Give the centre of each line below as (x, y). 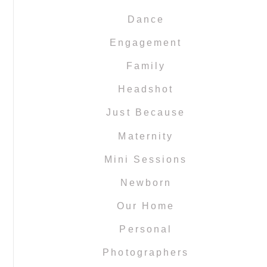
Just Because (146, 113)
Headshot (146, 89)
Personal (146, 229)
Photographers (146, 253)
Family (146, 66)
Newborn (146, 182)
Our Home (146, 206)
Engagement (146, 42)
